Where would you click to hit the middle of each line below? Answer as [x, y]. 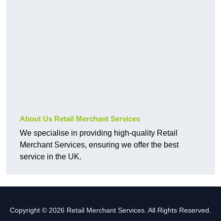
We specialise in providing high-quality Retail [99, 133]
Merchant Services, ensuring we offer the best [99, 145]
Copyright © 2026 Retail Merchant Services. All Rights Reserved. [110, 210]
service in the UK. [51, 157]
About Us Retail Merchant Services [80, 119]
